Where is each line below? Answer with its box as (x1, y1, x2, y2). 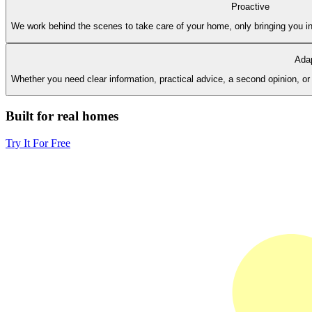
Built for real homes (6, 109, 118, 124)
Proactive (231, 1, 270, 13)
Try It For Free (6, 137, 70, 150)
